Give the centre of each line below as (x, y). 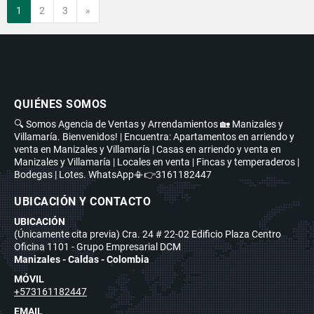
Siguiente (110, 9)
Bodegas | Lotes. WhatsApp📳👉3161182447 (113, 174)
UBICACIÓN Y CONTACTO (82, 201)
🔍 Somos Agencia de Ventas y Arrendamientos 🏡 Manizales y (149, 124)
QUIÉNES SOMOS (61, 104)
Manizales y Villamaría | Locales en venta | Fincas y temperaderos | (157, 162)
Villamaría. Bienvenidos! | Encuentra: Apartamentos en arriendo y (154, 136)
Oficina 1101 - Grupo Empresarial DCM (97, 246)
